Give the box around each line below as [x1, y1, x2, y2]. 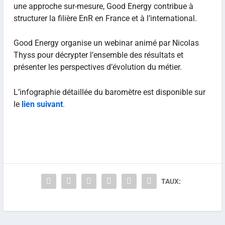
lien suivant [21, 99, 63, 109]
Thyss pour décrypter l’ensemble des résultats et [13, 50, 183, 60]
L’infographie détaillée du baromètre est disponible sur [13, 87, 205, 97]
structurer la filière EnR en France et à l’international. [13, 13, 197, 23]
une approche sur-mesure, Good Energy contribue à [13, 1, 193, 11]
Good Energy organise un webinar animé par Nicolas [13, 38, 199, 48]
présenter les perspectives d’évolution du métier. [13, 62, 182, 72]
